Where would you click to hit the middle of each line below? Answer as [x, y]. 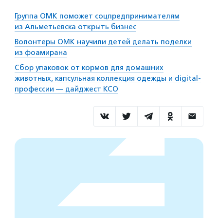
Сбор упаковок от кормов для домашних [89, 68]
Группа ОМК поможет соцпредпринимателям [97, 16]
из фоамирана [41, 53]
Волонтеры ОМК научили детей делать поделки [103, 42]
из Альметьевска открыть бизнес [75, 27]
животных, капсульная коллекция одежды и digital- [108, 79]
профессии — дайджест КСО [66, 89]
